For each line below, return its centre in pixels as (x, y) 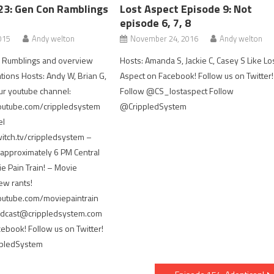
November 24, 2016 (165, 39)
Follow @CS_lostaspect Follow (177, 91)
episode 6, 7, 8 (156, 23)
